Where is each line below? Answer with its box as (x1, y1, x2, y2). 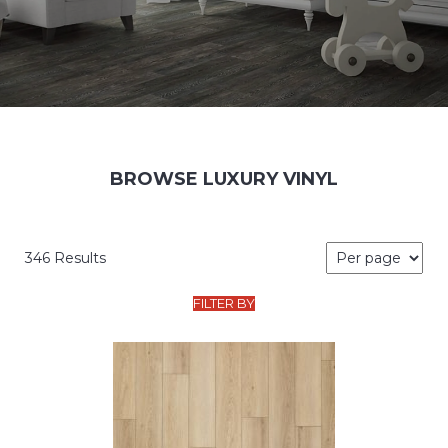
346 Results (25, 248, 106, 267)
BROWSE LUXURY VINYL (110, 168, 338, 191)
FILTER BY (193, 295, 255, 312)
